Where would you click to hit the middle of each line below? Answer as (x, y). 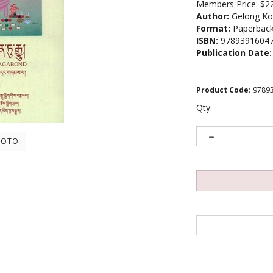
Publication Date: (234, 53)
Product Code (222, 90)
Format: (213, 28)
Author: (213, 16)
